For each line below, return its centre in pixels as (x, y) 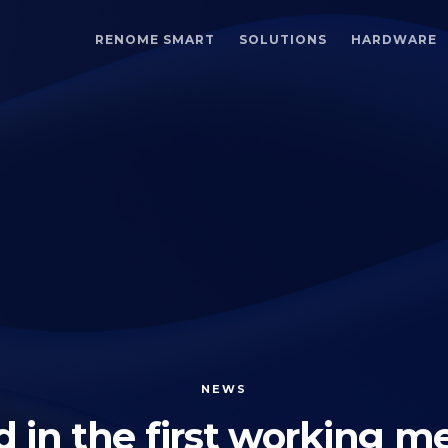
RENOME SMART (155, 39)
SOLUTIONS (283, 39)
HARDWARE (394, 39)
